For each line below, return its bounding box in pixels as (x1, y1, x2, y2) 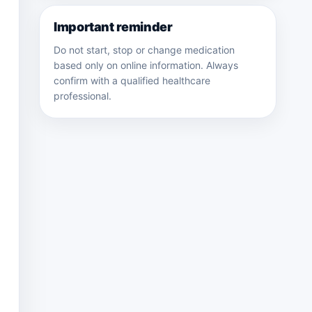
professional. (54, 90, 111, 102)
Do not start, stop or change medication (54, 44, 235, 56)
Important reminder (54, 19, 173, 34)
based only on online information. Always (54, 59, 238, 71)
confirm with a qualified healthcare (54, 75, 210, 86)
